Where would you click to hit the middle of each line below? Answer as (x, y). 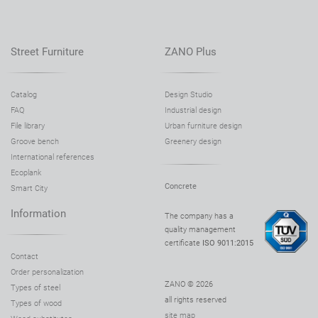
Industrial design (193, 111)
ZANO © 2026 (188, 284)
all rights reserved (195, 300)
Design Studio (188, 95)
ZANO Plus (190, 52)
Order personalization (47, 273)
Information (38, 214)
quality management (200, 229)
